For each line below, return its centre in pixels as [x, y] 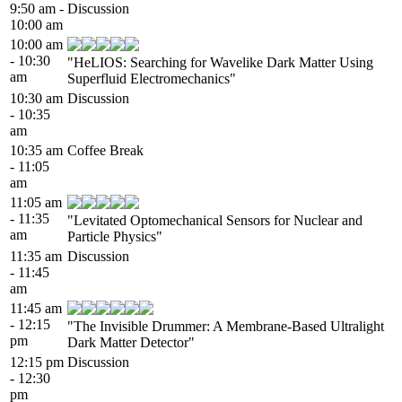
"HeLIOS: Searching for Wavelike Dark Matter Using [220, 62]
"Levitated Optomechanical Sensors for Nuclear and [215, 220]
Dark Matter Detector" [131, 342]
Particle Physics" [115, 236]
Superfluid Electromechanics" [152, 78]
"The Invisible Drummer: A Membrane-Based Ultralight [226, 326]
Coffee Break [105, 150]
